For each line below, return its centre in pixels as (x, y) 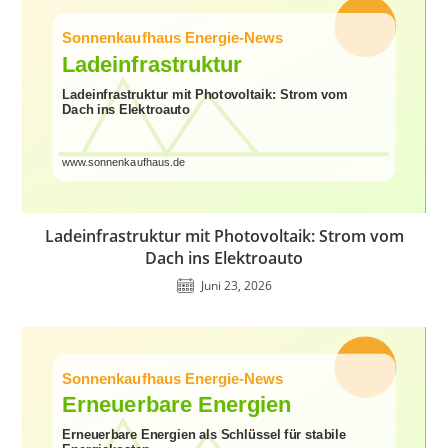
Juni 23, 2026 (236, 285)
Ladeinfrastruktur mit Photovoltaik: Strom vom (224, 235)
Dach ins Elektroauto (224, 257)
